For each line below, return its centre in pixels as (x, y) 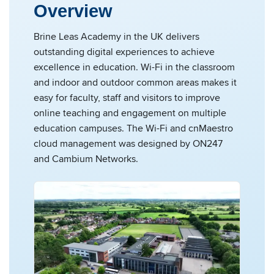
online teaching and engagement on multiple (130, 113)
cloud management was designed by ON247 (128, 143)
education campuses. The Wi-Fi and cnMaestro (133, 128)
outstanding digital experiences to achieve (124, 52)
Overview (73, 11)
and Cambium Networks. (86, 159)
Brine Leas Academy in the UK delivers (117, 36)
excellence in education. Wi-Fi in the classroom (134, 67)
